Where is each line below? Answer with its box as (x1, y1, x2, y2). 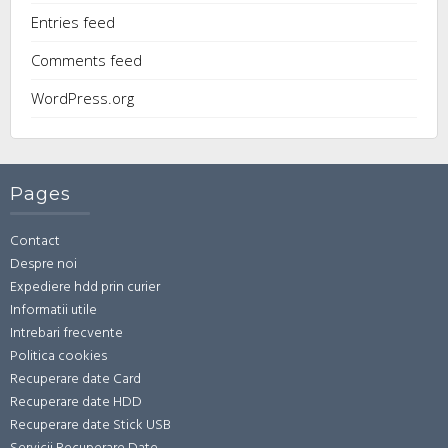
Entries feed (31, 12, 115, 32)
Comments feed (31, 50, 142, 70)
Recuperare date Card (10, 368, 141, 391)
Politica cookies (10, 345, 107, 368)
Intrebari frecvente (10, 322, 123, 345)
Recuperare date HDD (10, 391, 142, 414)
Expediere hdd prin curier (10, 276, 160, 299)
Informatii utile (10, 299, 97, 322)
